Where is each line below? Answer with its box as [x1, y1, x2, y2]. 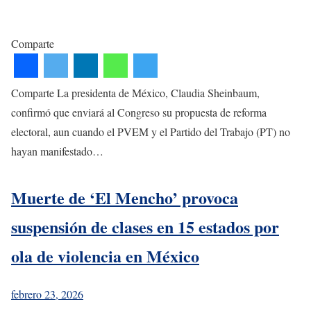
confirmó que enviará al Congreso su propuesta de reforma [11, 104, 267, 119]
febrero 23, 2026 [11, 286, 83, 301]
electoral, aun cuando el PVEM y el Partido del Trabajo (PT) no [11, 124, 290, 139]
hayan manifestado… [11, 143, 103, 158]
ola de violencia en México [11, 243, 199, 268]
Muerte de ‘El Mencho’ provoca [11, 185, 238, 210]
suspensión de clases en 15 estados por [11, 214, 279, 239]
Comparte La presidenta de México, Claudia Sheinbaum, [11, 85, 260, 100]
